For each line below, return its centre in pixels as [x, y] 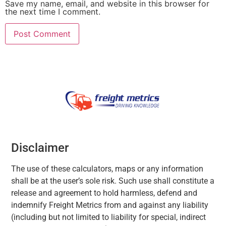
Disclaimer [40, 148]
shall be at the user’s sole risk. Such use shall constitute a [113, 181]
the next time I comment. [53, 12]
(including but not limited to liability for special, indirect [109, 217]
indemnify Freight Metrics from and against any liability [110, 205]
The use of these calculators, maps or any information [107, 169]
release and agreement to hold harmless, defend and [104, 193]
